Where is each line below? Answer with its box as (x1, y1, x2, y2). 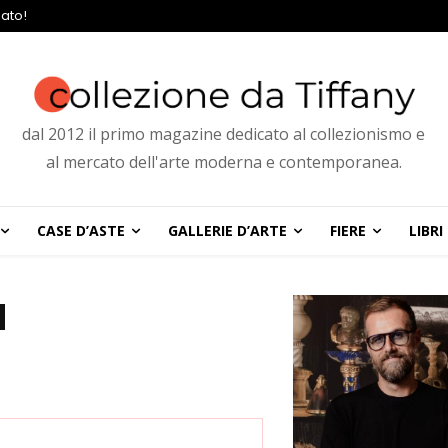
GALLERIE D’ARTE (167, 221, 287, 241)
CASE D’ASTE (36, 221, 125, 241)
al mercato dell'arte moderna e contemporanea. (45, 151, 402, 174)
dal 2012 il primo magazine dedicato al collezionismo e (22, 123, 426, 146)
